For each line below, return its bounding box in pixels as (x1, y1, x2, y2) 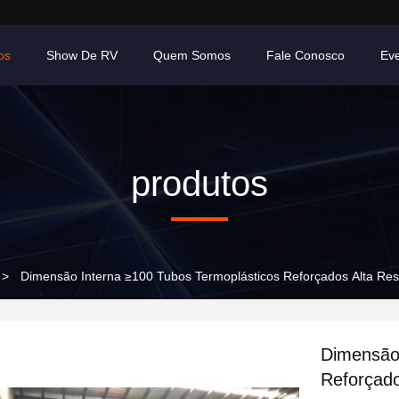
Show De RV (46, 48, 118, 62)
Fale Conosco (266, 48, 345, 62)
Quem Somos (153, 48, 231, 62)
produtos (131, 164, 268, 203)
